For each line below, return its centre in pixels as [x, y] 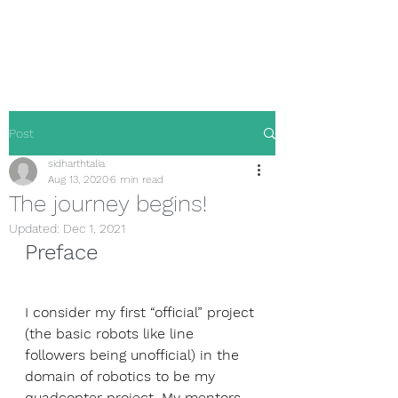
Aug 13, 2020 [78, 179]
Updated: [36, 228]
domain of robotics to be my [122, 376]
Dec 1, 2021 [94, 228]
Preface [61, 252]
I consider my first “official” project [142, 312]
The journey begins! [108, 203]
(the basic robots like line [111, 334]
